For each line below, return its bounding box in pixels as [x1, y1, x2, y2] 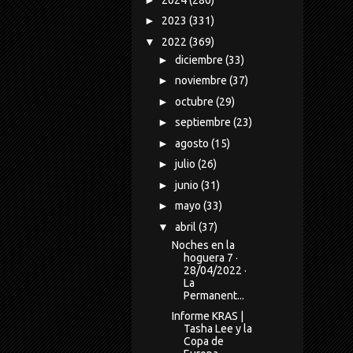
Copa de [183, 335, 224, 348]
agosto [174, 136, 211, 150]
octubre [174, 95, 216, 108]
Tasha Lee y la [183, 322, 252, 336]
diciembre [174, 53, 225, 66]
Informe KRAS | [171, 310, 243, 323]
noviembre [174, 74, 229, 87]
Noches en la [171, 238, 235, 251]
